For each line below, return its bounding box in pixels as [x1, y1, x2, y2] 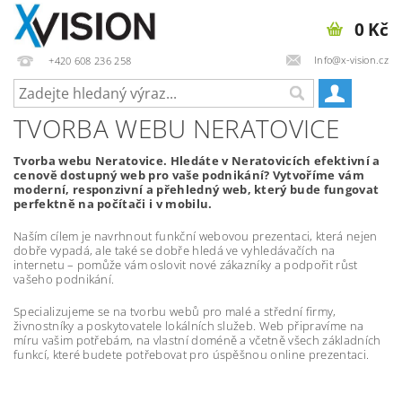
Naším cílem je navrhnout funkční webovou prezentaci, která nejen [13, 228, 378, 244]
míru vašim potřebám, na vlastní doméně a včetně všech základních [13, 332, 381, 348]
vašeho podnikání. [13, 271, 115, 287]
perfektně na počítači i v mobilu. [13, 196, 213, 212]
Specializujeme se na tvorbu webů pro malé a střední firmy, [13, 303, 336, 319]
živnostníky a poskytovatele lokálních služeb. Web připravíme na [13, 318, 364, 334]
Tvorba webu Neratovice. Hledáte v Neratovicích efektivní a [13, 153, 380, 169]
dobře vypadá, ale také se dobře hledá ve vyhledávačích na [13, 242, 336, 258]
